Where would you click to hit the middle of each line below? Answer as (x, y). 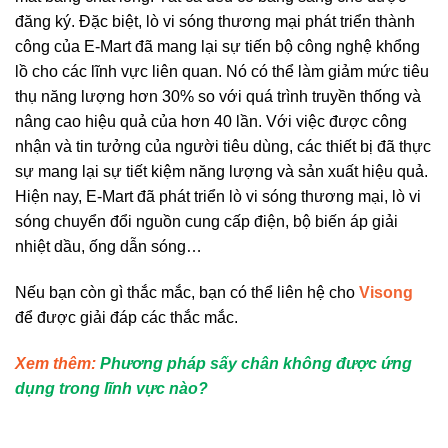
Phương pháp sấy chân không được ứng (256, 363)
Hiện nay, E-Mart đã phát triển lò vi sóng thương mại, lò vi (218, 196)
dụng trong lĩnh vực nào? (111, 388)
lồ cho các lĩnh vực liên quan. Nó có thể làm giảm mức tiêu (222, 71)
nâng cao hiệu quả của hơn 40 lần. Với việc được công (211, 121)
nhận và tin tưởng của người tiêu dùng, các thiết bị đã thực (223, 146)
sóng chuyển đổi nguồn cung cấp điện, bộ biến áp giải (206, 221)
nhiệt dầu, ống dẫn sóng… (108, 246)
